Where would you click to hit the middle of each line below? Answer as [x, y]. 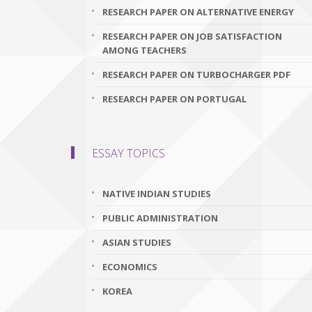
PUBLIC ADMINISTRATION [160, 218]
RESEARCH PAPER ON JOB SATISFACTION [192, 36]
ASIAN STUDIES [137, 242]
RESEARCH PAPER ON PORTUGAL [174, 99]
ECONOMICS [130, 267]
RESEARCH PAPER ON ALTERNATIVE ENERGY [198, 12]
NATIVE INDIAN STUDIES [157, 194]
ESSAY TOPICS [128, 153]
